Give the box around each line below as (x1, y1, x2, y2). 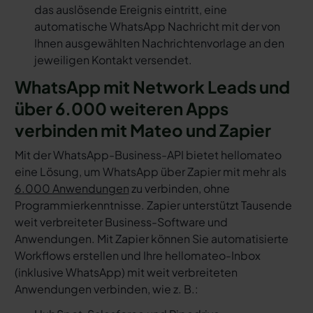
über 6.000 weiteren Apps (14, 98, 228, 119)
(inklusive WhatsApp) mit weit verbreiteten (14, 265, 238, 280)
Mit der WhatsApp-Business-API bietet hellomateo (14, 147, 282, 163)
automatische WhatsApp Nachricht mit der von (34, 19, 280, 34)
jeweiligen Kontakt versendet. (34, 52, 192, 68)
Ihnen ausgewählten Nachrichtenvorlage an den (34, 36, 284, 51)
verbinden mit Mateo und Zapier (14, 119, 271, 141)
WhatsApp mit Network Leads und (14, 76, 290, 98)
